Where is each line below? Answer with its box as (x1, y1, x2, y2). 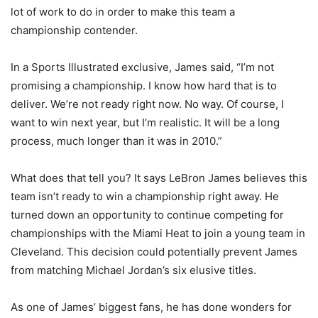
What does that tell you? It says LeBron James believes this (11, 171, 307, 185)
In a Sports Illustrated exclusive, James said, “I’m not (11, 60, 274, 75)
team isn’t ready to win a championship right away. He (11, 190, 279, 204)
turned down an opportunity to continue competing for (11, 208, 284, 222)
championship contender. (11, 23, 138, 38)
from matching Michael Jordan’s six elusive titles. (11, 263, 256, 278)
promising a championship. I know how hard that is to (11, 79, 277, 93)
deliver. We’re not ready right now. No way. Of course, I (11, 97, 284, 111)
